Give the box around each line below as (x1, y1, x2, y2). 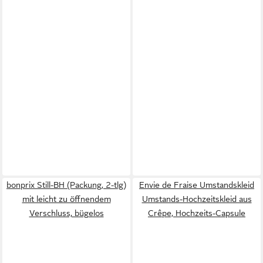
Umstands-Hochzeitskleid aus (141, 194, 252, 204)
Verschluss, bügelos (29, 208, 104, 218)
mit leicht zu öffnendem (22, 194, 111, 204)
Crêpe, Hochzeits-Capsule (148, 208, 245, 218)
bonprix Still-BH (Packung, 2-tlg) (6, 180, 126, 190)
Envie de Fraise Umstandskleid (139, 180, 254, 190)
